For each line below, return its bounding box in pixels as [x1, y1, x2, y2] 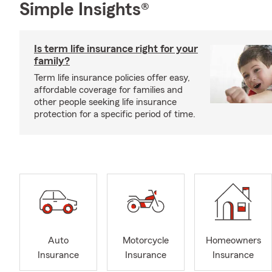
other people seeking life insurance [34, 97, 177, 107]
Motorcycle [123, 236, 169, 246]
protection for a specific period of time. [34, 109, 195, 119]
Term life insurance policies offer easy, [34, 73, 190, 83]
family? [34, 55, 70, 66]
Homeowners [205, 236, 261, 246]
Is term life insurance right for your [34, 43, 198, 54]
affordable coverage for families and [34, 85, 183, 95]
